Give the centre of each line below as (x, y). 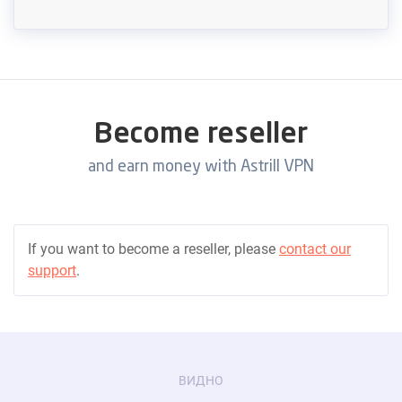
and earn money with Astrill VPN (201, 167)
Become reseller (201, 136)
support (52, 271)
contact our (315, 249)
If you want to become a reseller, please (153, 249)
